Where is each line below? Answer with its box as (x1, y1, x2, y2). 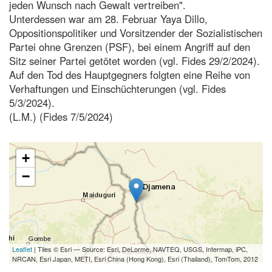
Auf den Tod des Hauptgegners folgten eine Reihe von (9, 67, 250, 82)
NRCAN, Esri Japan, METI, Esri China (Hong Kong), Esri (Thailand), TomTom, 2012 (12, 253, 258, 263)
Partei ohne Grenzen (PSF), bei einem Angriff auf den (9, 39, 250, 54)
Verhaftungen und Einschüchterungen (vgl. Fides (9, 81, 226, 96)
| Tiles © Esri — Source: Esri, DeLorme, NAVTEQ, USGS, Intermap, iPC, (32, 243, 248, 254)
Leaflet (12, 243, 32, 254)
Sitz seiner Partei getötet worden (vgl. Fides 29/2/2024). (9, 53, 260, 68)
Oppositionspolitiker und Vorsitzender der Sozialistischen (9, 25, 262, 40)
